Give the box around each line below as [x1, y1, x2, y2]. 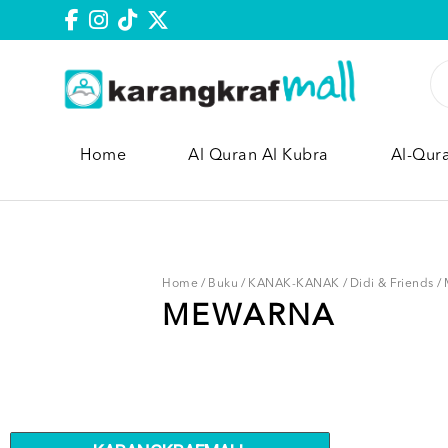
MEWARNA [162, 301, 336, 332]
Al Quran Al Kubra [188, 147, 329, 164]
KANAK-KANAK [248, 277, 340, 290]
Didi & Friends [349, 277, 434, 290]
